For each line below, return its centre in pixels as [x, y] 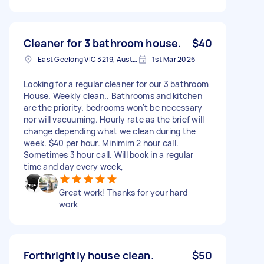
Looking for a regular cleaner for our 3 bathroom [116, 84]
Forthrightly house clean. [89, 255]
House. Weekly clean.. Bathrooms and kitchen [113, 95]
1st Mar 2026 [174, 59]
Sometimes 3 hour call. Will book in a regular [109, 154]
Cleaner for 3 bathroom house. [103, 43]
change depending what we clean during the [110, 131]
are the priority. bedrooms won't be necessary [113, 107]
